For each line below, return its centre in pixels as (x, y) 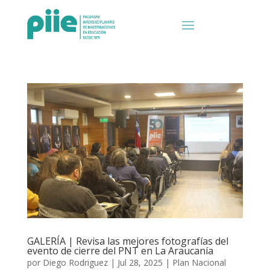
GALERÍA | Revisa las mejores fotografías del (127, 241)
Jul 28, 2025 (140, 262)
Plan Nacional (199, 262)
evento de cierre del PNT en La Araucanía (120, 250)
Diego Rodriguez (75, 262)
